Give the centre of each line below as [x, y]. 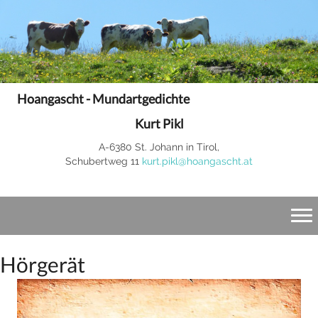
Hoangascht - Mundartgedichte [103, 98]
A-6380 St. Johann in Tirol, [159, 147]
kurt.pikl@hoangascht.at [197, 161]
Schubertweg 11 [104, 161]
